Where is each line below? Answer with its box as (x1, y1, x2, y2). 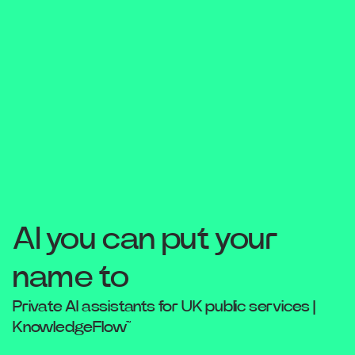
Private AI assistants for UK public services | (13, 299, 315, 315)
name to (13, 261, 129, 293)
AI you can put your (13, 223, 277, 255)
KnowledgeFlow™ (13, 319, 132, 335)
